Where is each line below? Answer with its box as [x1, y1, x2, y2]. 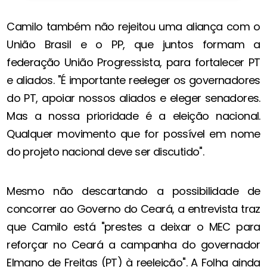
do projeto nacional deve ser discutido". [7, 144, 204, 160]
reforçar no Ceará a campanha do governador [7, 237, 260, 253]
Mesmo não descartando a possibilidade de [7, 184, 260, 199]
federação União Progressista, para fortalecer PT [7, 55, 260, 70]
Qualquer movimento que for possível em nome [7, 126, 260, 142]
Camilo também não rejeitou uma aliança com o [7, 19, 260, 35]
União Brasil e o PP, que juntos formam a [7, 37, 260, 52]
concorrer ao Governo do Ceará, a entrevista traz [7, 201, 260, 217]
